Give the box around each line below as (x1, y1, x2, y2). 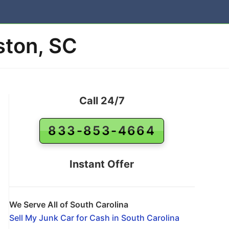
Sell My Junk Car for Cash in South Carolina (9, 213, 179, 223)
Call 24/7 (79, 95, 125, 107)
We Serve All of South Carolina (9, 199, 128, 210)
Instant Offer (70, 158, 134, 170)
